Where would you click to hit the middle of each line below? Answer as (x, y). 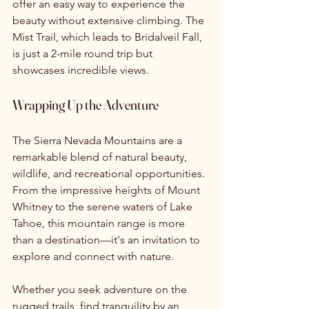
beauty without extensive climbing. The (110, 20)
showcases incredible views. (81, 70)
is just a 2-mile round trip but (84, 53)
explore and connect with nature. (93, 256)
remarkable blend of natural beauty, (101, 157)
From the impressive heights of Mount (108, 190)
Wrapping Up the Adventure (86, 104)
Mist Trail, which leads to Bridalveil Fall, (109, 37)
